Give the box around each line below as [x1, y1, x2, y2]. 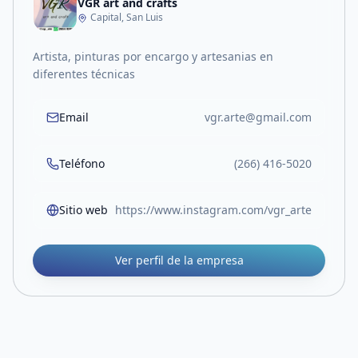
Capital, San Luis [90, 10, 163, 24]
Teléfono [59, 156, 105, 171]
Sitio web [59, 202, 108, 217]
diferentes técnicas [33, 66, 135, 82]
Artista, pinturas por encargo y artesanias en [33, 49, 273, 64]
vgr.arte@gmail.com [205, 109, 312, 125]
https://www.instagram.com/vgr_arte [115, 202, 312, 217]
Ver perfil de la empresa [114, 253, 244, 268]
